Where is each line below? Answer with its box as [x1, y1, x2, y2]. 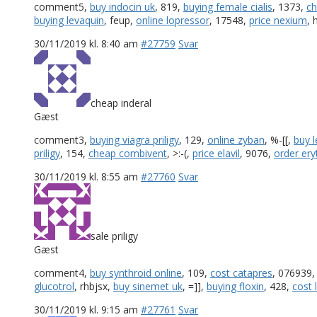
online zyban [207, 132, 265, 146]
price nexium [249, 13, 307, 27]
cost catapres [210, 265, 272, 279]
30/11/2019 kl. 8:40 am [34, 36, 138, 50]
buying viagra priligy [90, 132, 179, 146]
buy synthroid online [90, 265, 182, 279]
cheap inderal [91, 96, 151, 110]
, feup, [104, 13, 136, 27]
